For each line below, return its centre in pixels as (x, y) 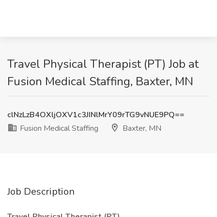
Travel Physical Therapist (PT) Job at (103, 64)
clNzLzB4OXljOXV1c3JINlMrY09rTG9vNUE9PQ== (96, 115)
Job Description (41, 192)
